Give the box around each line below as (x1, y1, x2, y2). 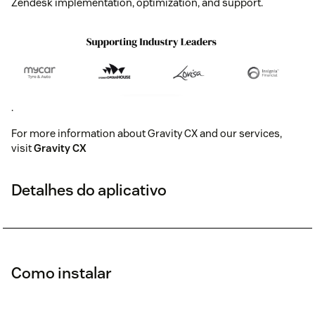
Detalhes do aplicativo (11, 180, 167, 200)
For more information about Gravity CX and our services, (11, 127, 282, 141)
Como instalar (11, 263, 112, 283)
